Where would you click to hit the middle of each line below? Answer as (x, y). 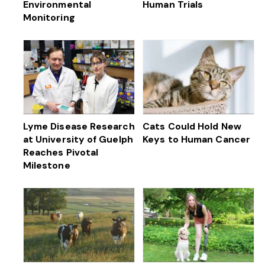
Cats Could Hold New (192, 126)
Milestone (46, 165)
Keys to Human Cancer (198, 139)
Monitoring (49, 17)
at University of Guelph (78, 139)
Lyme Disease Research (79, 126)
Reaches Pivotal (61, 152)
